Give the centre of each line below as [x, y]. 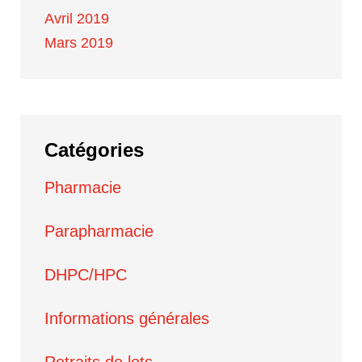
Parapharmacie [99, 231]
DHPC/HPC [86, 275]
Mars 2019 [79, 43]
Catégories [94, 150]
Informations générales [127, 318]
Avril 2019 [77, 19]
